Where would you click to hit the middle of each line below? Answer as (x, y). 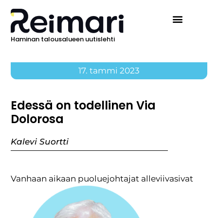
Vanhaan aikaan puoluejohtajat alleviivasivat (102, 179)
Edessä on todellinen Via (83, 106)
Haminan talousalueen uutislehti (63, 39)
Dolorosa (37, 119)
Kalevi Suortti (40, 142)
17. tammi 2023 (109, 71)
